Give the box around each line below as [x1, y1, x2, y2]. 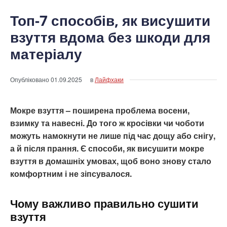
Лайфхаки [95, 74, 124, 84]
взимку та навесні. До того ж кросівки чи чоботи [10, 117, 204, 129]
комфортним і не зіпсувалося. [10, 167, 132, 179]
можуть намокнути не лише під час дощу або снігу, [10, 129, 215, 141]
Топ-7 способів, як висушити [10, 10, 210, 30]
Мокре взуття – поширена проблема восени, [10, 104, 190, 116]
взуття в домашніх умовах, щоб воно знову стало [10, 155, 211, 167]
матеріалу [10, 44, 82, 63]
